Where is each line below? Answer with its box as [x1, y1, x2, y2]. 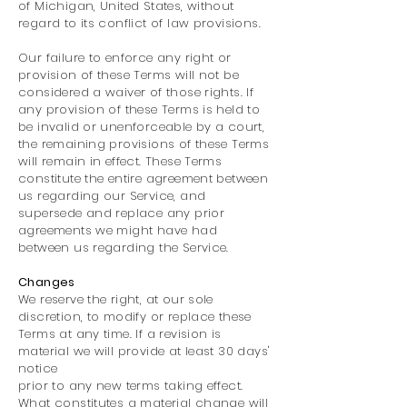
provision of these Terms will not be [18, 66, 240, 84]
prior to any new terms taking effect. [18, 377, 243, 394]
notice [18, 360, 58, 377]
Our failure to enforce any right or [18, 49, 232, 66]
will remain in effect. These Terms [18, 153, 223, 170]
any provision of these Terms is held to [18, 101, 261, 118]
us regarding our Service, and [18, 187, 206, 204]
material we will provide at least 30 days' [18, 342, 270, 360]
